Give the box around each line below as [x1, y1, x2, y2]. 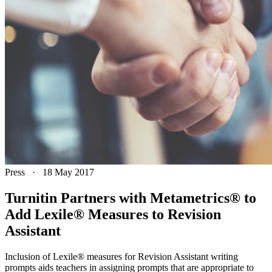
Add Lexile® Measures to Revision [5, 206, 221, 222]
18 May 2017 [42, 167, 94, 177]
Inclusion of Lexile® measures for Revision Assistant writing [5, 251, 238, 262]
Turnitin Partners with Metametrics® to [5, 189, 256, 206]
